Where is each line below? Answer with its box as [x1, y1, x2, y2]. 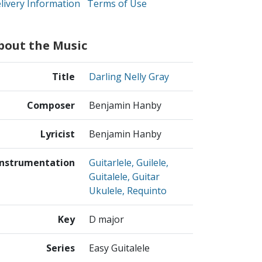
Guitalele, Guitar [89, 170, 160, 184]
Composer [27, 99, 75, 112]
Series [46, 242, 75, 255]
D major [89, 213, 124, 226]
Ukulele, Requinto [89, 184, 167, 198]
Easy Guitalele [89, 242, 150, 255]
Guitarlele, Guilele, [89, 156, 168, 170]
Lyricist [40, 127, 75, 141]
